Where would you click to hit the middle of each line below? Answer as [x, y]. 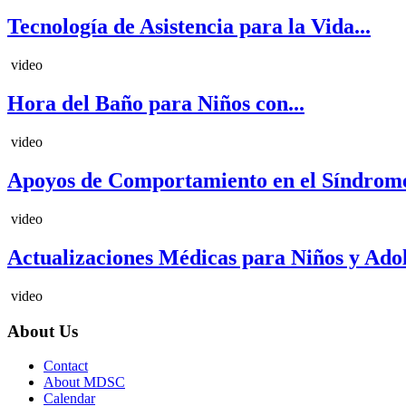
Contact [66, 366]
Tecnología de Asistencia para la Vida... [189, 27]
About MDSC [84, 382]
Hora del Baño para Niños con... [156, 104]
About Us [43, 331]
